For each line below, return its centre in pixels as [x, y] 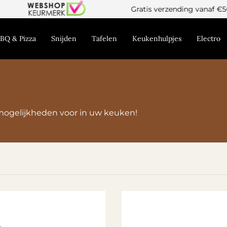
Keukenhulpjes [157, 38]
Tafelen [104, 38]
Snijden [64, 38]
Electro [208, 38]
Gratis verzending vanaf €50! [147, 9]
